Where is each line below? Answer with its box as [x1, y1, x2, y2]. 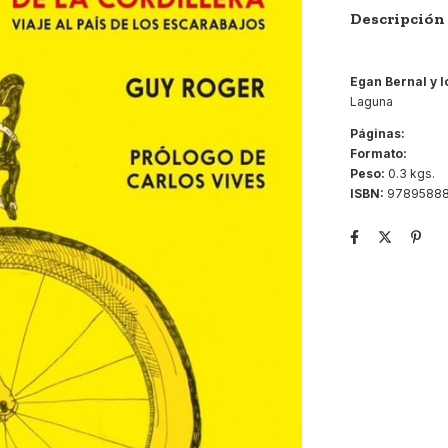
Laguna [350, 94, 393, 109]
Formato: [350, 146, 407, 161]
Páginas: [350, 126, 405, 141]
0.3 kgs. [385, 166, 435, 181]
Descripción [350, 9, 445, 28]
